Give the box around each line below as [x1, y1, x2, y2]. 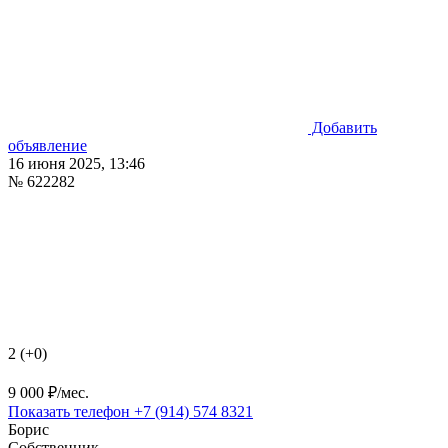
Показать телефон [8, 402, 130, 420]
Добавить [308, 118, 377, 136]
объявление [8, 136, 87, 154]
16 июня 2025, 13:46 [8, 154, 145, 172]
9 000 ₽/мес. [8, 383, 89, 401]
